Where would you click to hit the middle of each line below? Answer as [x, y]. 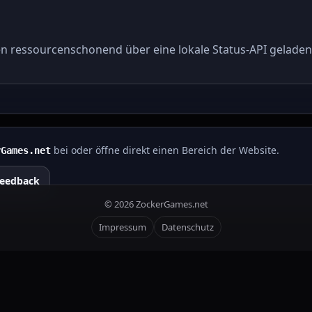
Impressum [122, 227]
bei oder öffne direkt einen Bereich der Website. [165, 150]
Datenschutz [187, 227]
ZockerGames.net [171, 204]
